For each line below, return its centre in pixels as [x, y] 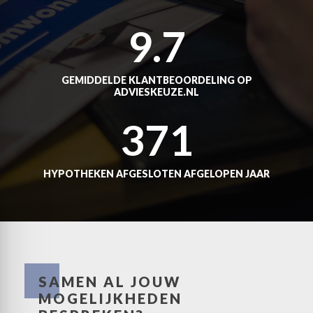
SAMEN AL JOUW [110, 282]
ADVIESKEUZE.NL [156, 92]
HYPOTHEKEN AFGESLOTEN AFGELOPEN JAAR [156, 174]
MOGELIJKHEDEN [110, 298]
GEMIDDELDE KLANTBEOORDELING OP [156, 80]
